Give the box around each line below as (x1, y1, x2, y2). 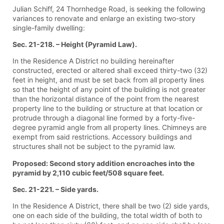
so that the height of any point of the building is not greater (12, 85, 205, 94)
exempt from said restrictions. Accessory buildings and (12, 132, 192, 141)
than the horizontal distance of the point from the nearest (12, 94, 199, 103)
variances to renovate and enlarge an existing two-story (12, 13, 195, 22)
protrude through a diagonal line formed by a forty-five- (12, 113, 195, 122)
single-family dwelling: (12, 23, 85, 32)
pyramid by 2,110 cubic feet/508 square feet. (12, 168, 164, 177)
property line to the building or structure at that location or (12, 104, 202, 113)
